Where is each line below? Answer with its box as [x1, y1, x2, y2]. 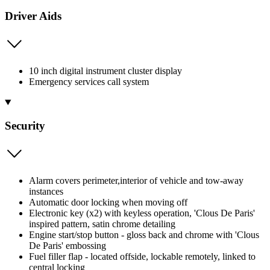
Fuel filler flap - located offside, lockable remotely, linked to [29, 251, 256, 262]
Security [5, 119, 45, 132]
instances [29, 186, 63, 196]
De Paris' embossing [29, 240, 106, 251]
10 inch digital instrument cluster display [29, 66, 182, 77]
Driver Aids [5, 10, 61, 23]
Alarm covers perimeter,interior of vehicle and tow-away [29, 175, 243, 186]
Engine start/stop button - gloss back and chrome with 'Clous [29, 229, 259, 240]
